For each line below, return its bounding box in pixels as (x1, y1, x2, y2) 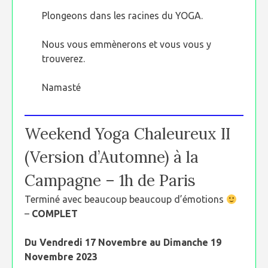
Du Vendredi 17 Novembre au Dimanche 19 (25, 237, 221, 248)
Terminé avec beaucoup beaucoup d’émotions (25, 194, 226, 205)
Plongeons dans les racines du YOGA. (42, 10, 203, 21)
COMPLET (32, 208, 78, 219)
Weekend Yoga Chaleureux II (25, 124, 230, 144)
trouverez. (42, 53, 86, 64)
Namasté (42, 82, 81, 93)
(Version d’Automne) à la (25, 147, 199, 167)
